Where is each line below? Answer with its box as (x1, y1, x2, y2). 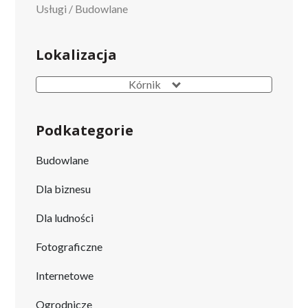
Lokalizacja (36, 45, 118, 65)
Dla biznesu (36, 182, 91, 196)
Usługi (36, 2, 67, 16)
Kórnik (129, 78, 161, 91)
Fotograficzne (36, 240, 103, 254)
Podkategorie (36, 121, 134, 140)
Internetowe (36, 269, 94, 283)
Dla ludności (36, 211, 94, 225)
